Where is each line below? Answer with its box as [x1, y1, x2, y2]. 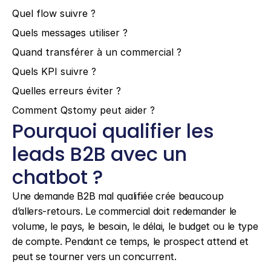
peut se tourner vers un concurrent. [12, 250, 177, 263]
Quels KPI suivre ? [12, 65, 96, 77]
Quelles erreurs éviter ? [12, 85, 121, 97]
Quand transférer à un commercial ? [12, 46, 181, 58]
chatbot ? [12, 163, 103, 191]
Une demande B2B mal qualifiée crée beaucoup [12, 190, 224, 202]
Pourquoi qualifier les [12, 117, 214, 145]
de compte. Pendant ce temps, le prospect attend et [12, 235, 249, 247]
